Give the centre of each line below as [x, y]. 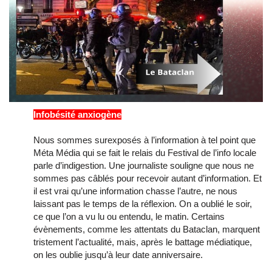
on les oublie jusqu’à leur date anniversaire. [118, 254]
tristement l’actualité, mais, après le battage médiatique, [143, 242]
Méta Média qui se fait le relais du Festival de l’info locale [145, 152]
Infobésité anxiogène [77, 114]
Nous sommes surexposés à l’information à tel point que [144, 140]
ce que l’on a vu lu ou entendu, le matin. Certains [129, 216]
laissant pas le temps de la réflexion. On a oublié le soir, [143, 203]
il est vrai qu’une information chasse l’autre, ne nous [135, 191]
